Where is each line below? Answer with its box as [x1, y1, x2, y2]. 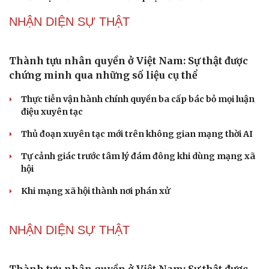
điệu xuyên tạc [21, 106, 83, 118]
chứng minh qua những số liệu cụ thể [9, 69, 198, 82]
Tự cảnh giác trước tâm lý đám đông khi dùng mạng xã [21, 151, 255, 162]
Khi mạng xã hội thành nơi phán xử [21, 186, 170, 197]
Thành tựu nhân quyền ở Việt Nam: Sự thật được [9, 55, 248, 67]
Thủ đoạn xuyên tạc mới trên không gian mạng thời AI [21, 128, 253, 140]
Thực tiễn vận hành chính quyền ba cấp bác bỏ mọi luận [21, 94, 255, 105]
